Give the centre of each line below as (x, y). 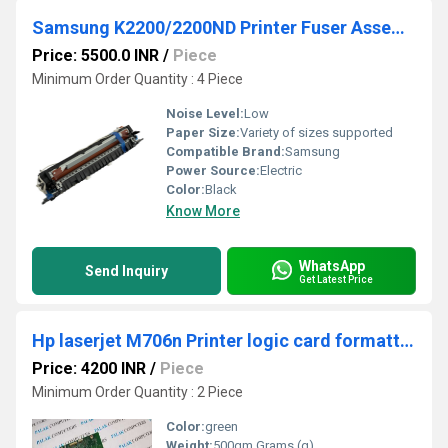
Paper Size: (203, 132)
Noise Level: (205, 113)
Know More (203, 211)
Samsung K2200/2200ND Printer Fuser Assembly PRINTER (398, 27)
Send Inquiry (126, 271)
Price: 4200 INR (89, 368)
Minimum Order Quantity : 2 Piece (137, 392)
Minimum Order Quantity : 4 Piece (137, 79)
